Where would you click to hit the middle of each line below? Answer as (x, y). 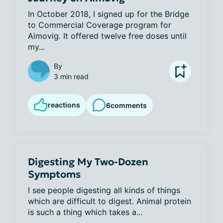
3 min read (71, 76)
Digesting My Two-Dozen (88, 162)
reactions (64, 105)
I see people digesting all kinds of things (104, 190)
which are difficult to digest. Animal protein (110, 201)
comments (129, 105)
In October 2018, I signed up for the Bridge (109, 14)
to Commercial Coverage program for (100, 25)
